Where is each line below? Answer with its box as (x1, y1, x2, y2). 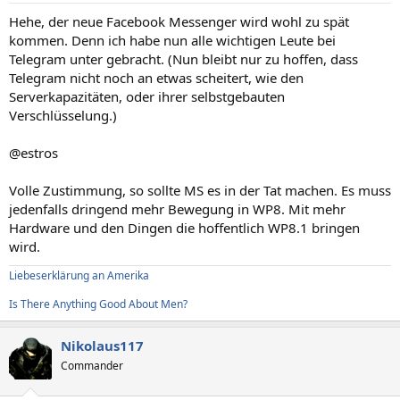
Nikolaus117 (61, 337, 144, 354)
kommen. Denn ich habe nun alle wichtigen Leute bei (9, 31, 336, 49)
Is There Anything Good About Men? (9, 296, 187, 312)
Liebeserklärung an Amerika (9, 268, 149, 283)
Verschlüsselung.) (9, 106, 117, 124)
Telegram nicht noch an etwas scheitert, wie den (9, 69, 304, 87)
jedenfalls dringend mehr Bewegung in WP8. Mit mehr (9, 200, 346, 218)
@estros (9, 144, 58, 162)
